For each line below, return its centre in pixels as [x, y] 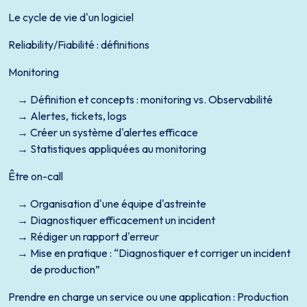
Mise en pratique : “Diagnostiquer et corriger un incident [160, 253]
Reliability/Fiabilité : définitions [79, 45]
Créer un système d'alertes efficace [114, 132]
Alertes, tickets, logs [78, 116]
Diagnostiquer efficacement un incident [123, 220]
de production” [65, 269]
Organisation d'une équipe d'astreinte [118, 204]
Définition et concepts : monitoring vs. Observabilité [151, 99]
